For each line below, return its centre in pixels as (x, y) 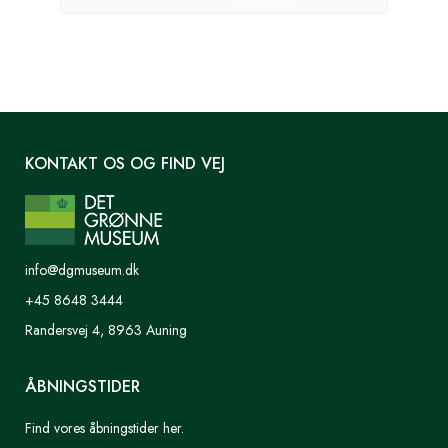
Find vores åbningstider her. (104, 427)
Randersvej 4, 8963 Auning (106, 329)
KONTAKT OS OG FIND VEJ (125, 163)
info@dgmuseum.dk (82, 269)
